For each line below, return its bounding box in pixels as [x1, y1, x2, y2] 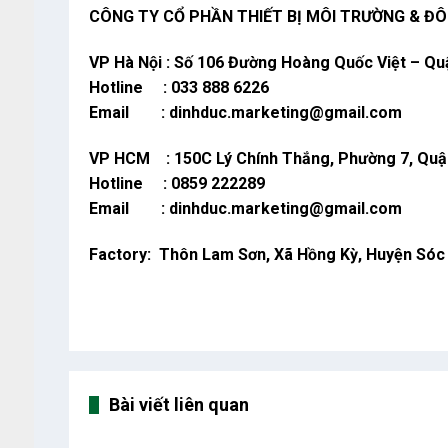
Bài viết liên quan [108, 394, 249, 416]
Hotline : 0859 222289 [88, 173, 265, 193]
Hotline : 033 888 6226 [88, 78, 269, 98]
